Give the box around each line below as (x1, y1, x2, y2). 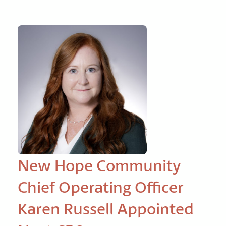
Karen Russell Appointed (18, 198, 194, 219)
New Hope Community (18, 155, 181, 176)
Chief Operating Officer (18, 177, 184, 197)
